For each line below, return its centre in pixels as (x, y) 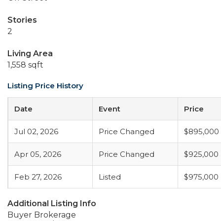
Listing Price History (45, 86)
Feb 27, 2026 (38, 177)
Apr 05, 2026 (38, 154)
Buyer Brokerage (42, 215)
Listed (110, 177)
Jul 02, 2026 (36, 131)
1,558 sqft (25, 65)
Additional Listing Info (52, 203)
